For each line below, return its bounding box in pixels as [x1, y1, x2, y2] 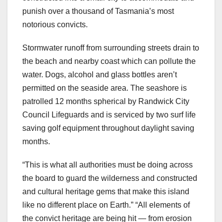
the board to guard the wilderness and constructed [22, 173, 197, 182]
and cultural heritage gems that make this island [22, 187, 189, 196]
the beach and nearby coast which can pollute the [22, 56, 196, 65]
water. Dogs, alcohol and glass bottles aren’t [22, 70, 177, 79]
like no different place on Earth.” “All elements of [22, 200, 190, 209]
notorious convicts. [22, 20, 88, 29]
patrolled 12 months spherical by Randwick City [22, 97, 189, 106]
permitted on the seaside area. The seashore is [22, 83, 187, 92]
